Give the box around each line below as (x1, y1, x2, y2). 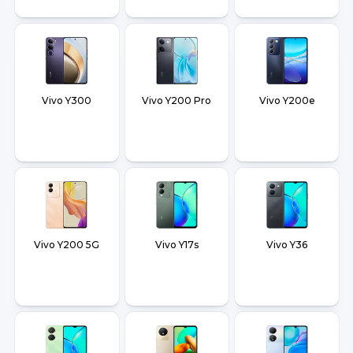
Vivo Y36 (266, 239, 308, 251)
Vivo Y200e (258, 95, 315, 107)
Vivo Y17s (154, 239, 199, 251)
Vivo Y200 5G (34, 239, 100, 251)
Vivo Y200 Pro (142, 95, 212, 107)
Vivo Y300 (42, 95, 92, 107)
